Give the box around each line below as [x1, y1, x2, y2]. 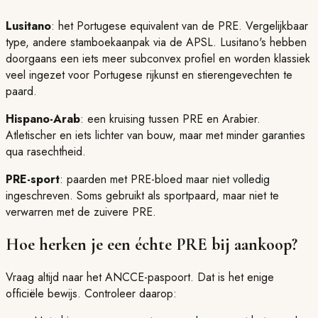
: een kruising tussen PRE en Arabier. [80, 111, 261, 128]
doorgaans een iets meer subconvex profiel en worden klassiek [6, 50, 310, 67]
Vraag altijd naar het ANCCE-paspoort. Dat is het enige [6, 268, 274, 285]
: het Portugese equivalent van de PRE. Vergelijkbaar [51, 18, 308, 35]
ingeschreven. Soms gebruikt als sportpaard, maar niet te [6, 187, 279, 204]
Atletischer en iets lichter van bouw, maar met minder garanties [6, 127, 305, 144]
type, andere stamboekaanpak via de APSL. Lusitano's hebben [6, 34, 307, 51]
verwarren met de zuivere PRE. [6, 204, 156, 221]
